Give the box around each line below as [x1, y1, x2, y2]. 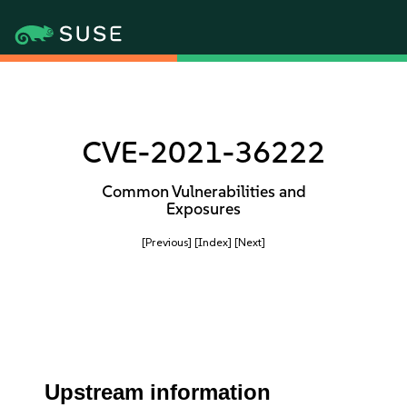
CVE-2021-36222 [82, 134, 325, 170]
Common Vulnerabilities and [101, 182, 306, 202]
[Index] [194, 235, 232, 249]
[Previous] [142, 235, 192, 249]
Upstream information [45, 380, 272, 404]
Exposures [166, 199, 241, 219]
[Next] [234, 235, 265, 249]
